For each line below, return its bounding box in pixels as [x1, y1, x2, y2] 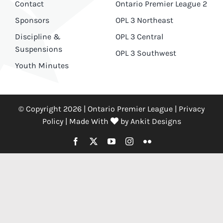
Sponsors [14, 15, 49, 25]
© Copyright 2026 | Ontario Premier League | [18, 104, 179, 114]
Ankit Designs [130, 116, 181, 126]
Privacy [179, 104, 205, 114]
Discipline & [14, 31, 61, 41]
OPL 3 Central [115, 31, 163, 41]
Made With [69, 116, 111, 126]
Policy [42, 116, 63, 126]
